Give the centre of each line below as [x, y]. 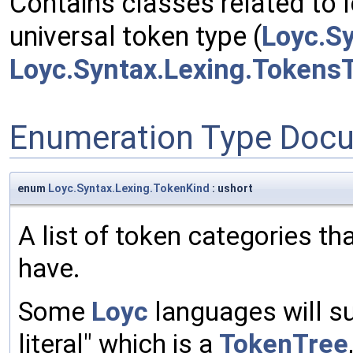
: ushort [231, 189]
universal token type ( [136, 37]
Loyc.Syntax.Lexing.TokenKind [129, 189]
